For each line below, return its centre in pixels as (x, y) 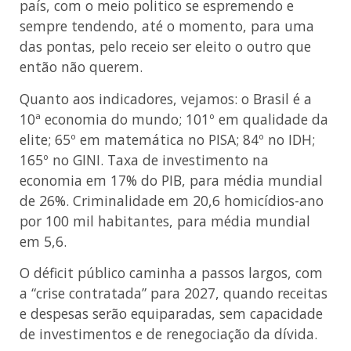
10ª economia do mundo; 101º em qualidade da (174, 119)
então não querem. (81, 67)
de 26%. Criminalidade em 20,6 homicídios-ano (172, 200)
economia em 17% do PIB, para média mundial (171, 180)
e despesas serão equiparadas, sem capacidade (171, 313)
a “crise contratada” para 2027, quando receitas (174, 293)
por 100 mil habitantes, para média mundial (165, 221)
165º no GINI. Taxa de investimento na (144, 159)
